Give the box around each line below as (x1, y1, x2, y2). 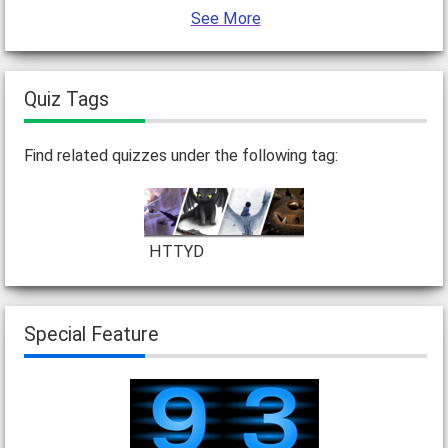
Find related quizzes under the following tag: (23, 145, 338, 165)
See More (190, 8, 261, 28)
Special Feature (23, 323, 159, 347)
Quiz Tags (23, 87, 109, 111)
